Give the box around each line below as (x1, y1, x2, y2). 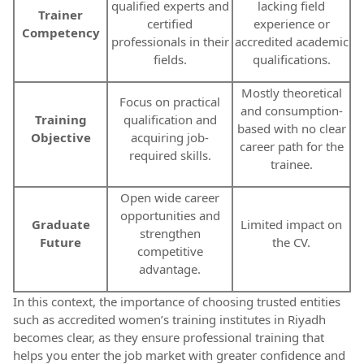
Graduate (31, 216, 90, 233)
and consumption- (240, 102, 343, 119)
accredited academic (234, 33, 349, 50)
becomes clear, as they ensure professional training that (13, 329, 324, 346)
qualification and (123, 111, 217, 128)
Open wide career (120, 189, 219, 206)
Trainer (38, 6, 83, 24)
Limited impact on (240, 216, 342, 233)
